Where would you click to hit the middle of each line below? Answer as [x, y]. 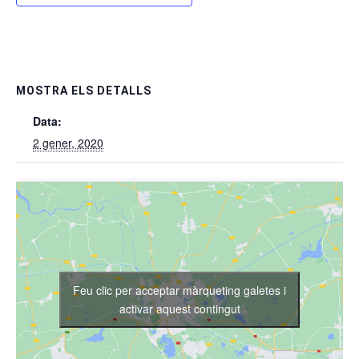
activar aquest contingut [179, 308]
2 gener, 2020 [68, 143]
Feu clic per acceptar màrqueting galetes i [179, 290]
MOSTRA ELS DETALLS [84, 91]
